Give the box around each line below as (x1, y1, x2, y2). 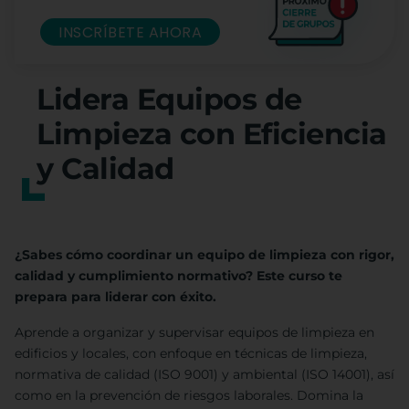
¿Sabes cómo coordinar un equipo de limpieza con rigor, (15, 246, 394, 264)
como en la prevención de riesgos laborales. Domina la (15, 387, 363, 404)
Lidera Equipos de (37, 81, 302, 118)
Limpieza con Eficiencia (37, 116, 387, 152)
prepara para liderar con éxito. (15, 288, 216, 306)
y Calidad (37, 151, 174, 187)
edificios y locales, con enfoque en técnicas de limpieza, (15, 345, 367, 362)
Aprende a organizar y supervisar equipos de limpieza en (15, 324, 374, 341)
